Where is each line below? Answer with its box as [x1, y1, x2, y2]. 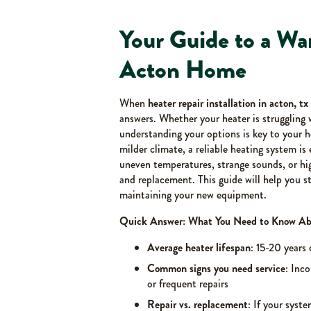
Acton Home [119, 51, 246, 87]
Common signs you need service [147, 260, 285, 276]
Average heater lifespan [147, 239, 251, 255]
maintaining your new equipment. [119, 187, 267, 203]
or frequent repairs [147, 276, 228, 292]
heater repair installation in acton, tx [148, 95, 308, 111]
